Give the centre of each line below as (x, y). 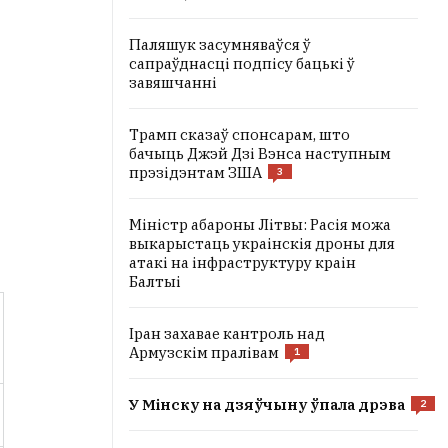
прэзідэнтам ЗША (195, 172)
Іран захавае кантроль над (227, 333)
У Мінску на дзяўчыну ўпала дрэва (267, 404)
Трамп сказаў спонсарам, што (239, 134)
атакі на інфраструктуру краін (242, 262)
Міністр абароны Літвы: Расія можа (260, 224)
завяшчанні (173, 82)
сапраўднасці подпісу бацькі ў (242, 63)
